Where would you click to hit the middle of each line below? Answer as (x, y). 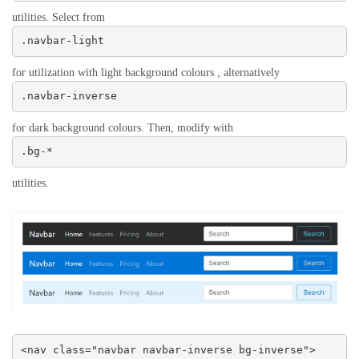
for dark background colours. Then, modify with (123, 127)
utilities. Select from (58, 17)
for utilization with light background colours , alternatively (146, 72)
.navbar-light (62, 41)
